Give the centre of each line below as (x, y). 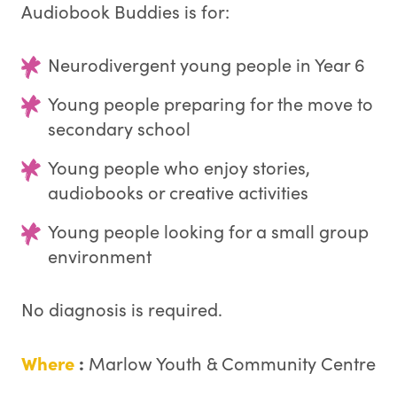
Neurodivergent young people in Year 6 (206, 64)
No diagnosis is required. (122, 309)
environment (100, 256)
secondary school (119, 128)
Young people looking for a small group (208, 231)
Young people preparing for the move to (210, 103)
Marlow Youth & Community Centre (230, 363)
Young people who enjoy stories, (179, 167)
